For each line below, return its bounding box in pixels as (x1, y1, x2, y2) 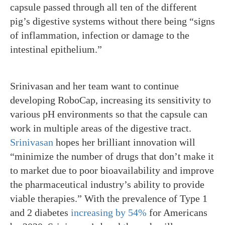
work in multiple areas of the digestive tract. (10, 123, 191, 134)
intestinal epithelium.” (10, 44, 102, 55)
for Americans (147, 207, 207, 218)
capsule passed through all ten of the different (10, 2, 197, 13)
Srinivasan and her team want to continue (10, 80, 179, 91)
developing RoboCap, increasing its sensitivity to (10, 94, 211, 105)
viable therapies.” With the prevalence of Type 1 (10, 193, 207, 204)
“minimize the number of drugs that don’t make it (10, 151, 214, 162)
